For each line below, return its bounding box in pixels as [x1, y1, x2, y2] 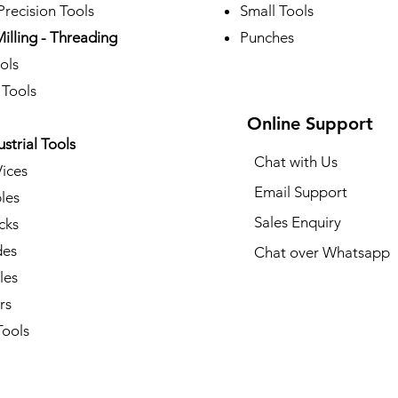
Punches [239, 28, 294, 46]
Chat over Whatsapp [253, 243, 390, 261]
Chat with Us [253, 152, 338, 171]
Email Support [253, 182, 347, 201]
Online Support [246, 112, 373, 134]
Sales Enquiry [253, 212, 341, 231]
